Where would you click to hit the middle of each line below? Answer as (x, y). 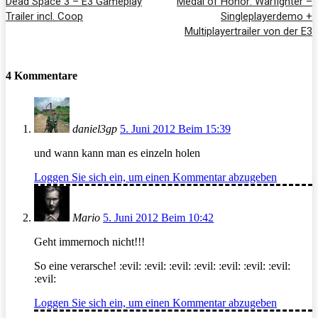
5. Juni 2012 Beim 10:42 (158, 218)
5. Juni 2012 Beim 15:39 (175, 129)
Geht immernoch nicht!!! (89, 242)
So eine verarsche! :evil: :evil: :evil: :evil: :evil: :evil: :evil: (162, 266)
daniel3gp (95, 129)
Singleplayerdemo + (266, 16)
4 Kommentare (42, 75)
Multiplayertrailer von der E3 (248, 31)
